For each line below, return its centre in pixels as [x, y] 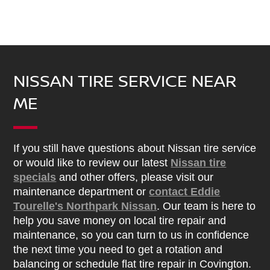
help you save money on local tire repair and [120, 221]
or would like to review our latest [92, 163]
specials [35, 177]
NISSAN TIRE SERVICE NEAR [125, 80]
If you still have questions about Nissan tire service [135, 149]
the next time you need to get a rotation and [118, 250]
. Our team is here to [206, 206]
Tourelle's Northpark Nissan [85, 206]
